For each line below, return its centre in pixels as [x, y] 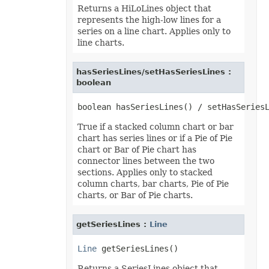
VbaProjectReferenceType [52, 211]
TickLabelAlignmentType [50, 67]
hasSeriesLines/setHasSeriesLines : [153, 72]
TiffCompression [35, 96]
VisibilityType [29, 230]
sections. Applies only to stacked [145, 172]
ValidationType [32, 192]
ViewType [23, 221]
